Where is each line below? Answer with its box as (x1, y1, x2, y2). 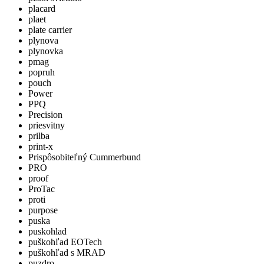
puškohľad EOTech (28, 237, 102, 247)
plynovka (28, 46, 63, 56)
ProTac (28, 184, 55, 194)
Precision (28, 110, 62, 120)
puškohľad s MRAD (28, 247, 105, 258)
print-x (28, 141, 53, 151)
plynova (28, 35, 58, 45)
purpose (28, 205, 58, 215)
